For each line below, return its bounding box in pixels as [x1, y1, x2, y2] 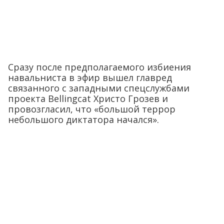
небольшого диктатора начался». [8, 113, 159, 125]
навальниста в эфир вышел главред [8, 71, 172, 83]
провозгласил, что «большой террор [8, 102, 175, 115]
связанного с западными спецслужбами [8, 81, 189, 94]
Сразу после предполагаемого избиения [8, 60, 191, 73]
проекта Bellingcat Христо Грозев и [8, 92, 168, 104]
